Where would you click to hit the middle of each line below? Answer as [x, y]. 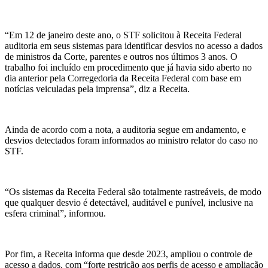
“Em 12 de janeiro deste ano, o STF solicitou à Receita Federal [123, 35]
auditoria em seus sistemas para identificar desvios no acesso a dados [134, 45]
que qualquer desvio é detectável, [68, 202]
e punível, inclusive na [210, 202]
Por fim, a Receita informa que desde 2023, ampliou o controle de [129, 254]
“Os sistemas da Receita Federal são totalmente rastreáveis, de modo [133, 191]
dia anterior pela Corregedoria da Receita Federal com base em [123, 78]
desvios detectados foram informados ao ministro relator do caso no [131, 140]
